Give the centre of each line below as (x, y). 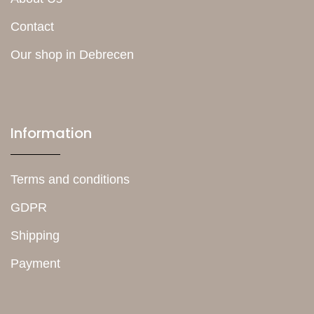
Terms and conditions (70, 179)
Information (51, 133)
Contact (32, 26)
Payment (35, 263)
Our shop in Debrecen (72, 54)
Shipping (35, 235)
